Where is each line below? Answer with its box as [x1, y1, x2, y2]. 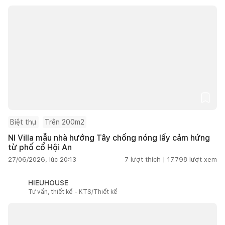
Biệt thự [10, 118, 37, 126]
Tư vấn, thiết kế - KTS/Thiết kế [28, 188, 118, 195]
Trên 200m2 [45, 118, 84, 126]
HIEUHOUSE [28, 178, 68, 187]
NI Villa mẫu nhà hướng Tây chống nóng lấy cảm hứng [8, 133, 210, 143]
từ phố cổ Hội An [8, 142, 72, 152]
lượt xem [189, 155, 217, 163]
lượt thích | [131, 155, 165, 163]
